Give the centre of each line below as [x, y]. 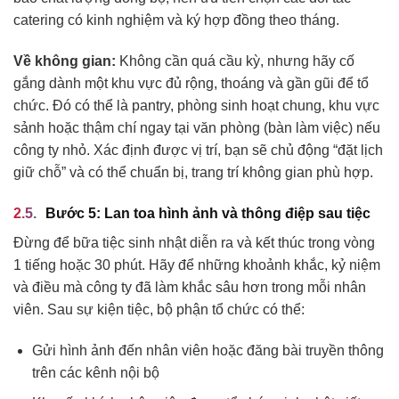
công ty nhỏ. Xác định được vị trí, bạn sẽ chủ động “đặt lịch [198, 150]
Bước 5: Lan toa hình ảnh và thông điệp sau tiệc [208, 213]
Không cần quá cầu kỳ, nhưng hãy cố [235, 61]
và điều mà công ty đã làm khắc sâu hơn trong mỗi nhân [190, 287]
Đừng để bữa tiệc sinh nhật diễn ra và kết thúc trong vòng [194, 242]
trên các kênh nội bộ [95, 372]
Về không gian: [65, 61]
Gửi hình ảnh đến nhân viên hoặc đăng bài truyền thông [208, 350]
